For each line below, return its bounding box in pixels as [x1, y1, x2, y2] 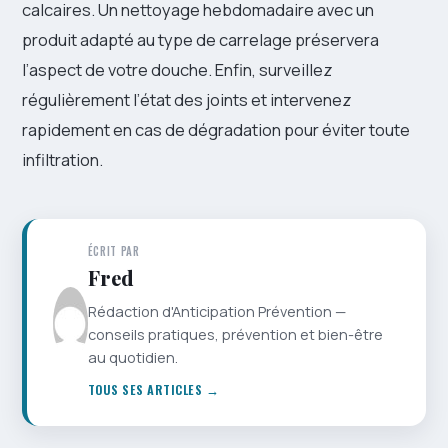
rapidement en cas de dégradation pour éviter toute [22, 118, 410, 142]
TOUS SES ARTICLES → [87, 380, 220, 400]
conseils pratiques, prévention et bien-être [87, 325, 383, 345]
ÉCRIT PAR [87, 243, 140, 260]
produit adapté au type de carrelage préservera [22, 28, 379, 52]
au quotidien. [87, 348, 178, 368]
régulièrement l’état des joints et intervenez [22, 88, 352, 112]
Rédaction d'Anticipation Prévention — [87, 302, 346, 322]
